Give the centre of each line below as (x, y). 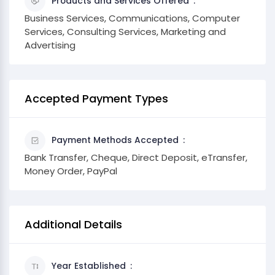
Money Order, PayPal (71, 171)
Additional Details (73, 224)
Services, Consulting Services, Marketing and (125, 32)
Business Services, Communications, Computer (132, 18)
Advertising (50, 45)
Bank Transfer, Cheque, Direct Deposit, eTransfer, (136, 157)
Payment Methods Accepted (115, 140)
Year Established (89, 266)
